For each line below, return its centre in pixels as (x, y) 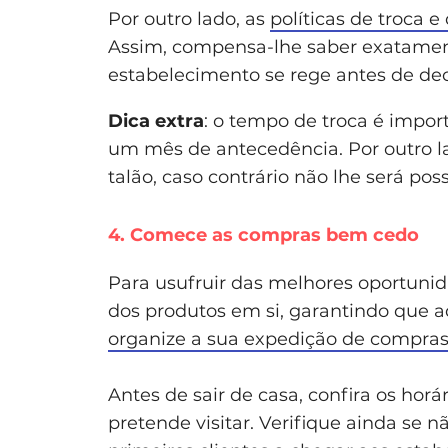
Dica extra (156, 120)
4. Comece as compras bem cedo (263, 234)
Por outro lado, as (189, 18)
